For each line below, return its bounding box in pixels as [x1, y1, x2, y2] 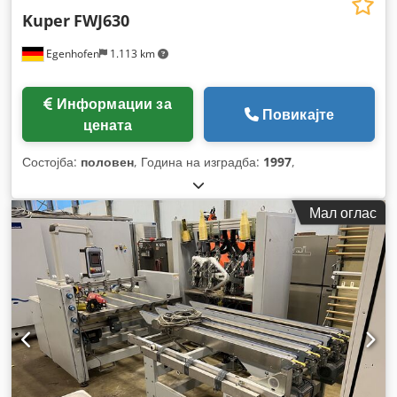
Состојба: [22, 152, 81, 170]
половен [81, 152, 134, 170]
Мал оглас [309, 202, 377, 222]
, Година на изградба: [134, 152, 263, 170]
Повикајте [261, 104, 335, 124]
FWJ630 [74, 9, 129, 31]
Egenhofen [43, 45, 99, 61]
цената [82, 114, 133, 135]
